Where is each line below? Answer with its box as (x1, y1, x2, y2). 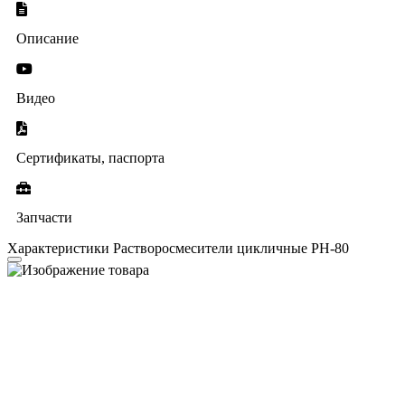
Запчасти (16, 209, 72, 225)
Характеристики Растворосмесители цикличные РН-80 (7, 240, 349, 256)
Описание (16, 30, 79, 46)
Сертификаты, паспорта (16, 149, 165, 165)
